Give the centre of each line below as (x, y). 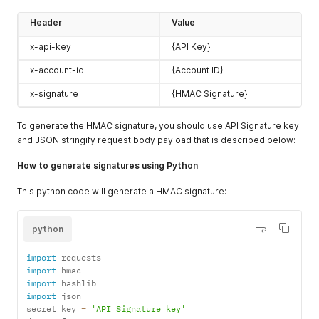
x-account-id (57, 70)
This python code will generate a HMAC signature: (122, 192)
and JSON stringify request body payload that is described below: (156, 140)
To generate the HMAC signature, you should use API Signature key (158, 126)
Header (46, 23)
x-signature (54, 94)
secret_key (54, 309)
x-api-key (51, 47)
